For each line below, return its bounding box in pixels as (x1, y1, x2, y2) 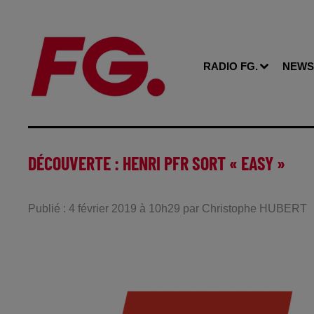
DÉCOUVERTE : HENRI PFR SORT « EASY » (28, 152, 285, 174)
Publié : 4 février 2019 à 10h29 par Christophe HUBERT (28, 203, 307, 214)
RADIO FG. (203, 60, 258, 72)
